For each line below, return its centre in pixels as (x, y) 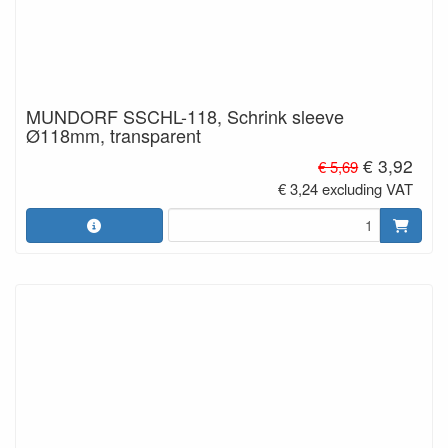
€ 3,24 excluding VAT (346, 189)
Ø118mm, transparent (113, 134)
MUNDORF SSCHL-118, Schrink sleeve (185, 115)
